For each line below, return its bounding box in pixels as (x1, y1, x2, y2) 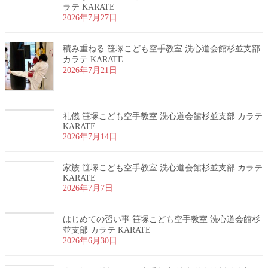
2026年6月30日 (63, 236, 117, 245)
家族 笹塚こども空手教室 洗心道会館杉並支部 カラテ (63, 163, 263, 172)
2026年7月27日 (63, 13, 117, 22)
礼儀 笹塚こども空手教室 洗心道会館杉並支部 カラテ (63, 111, 263, 121)
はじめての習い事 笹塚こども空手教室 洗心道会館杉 (63, 214, 260, 224)
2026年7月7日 (63, 183, 113, 193)
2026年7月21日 (63, 65, 117, 75)
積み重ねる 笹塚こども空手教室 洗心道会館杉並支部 (63, 44, 260, 53)
